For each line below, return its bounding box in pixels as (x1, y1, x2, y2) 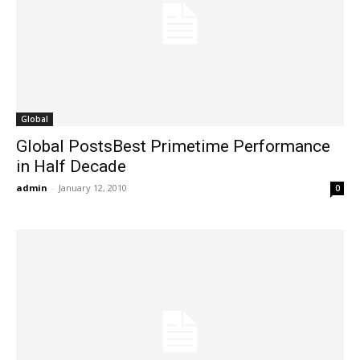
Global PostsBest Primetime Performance (16, 137, 330, 157)
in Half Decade (16, 157, 126, 177)
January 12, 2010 (59, 182, 127, 194)
